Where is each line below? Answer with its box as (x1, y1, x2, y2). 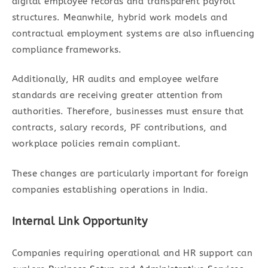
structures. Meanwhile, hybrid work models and (12, 11, 227, 23)
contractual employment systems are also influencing (12, 28, 255, 39)
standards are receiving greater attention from (12, 90, 223, 101)
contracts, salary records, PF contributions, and (12, 122, 227, 133)
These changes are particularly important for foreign (12, 167, 249, 179)
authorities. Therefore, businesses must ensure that (12, 106, 244, 117)
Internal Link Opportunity (12, 214, 147, 228)
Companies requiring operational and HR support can (12, 247, 252, 258)
